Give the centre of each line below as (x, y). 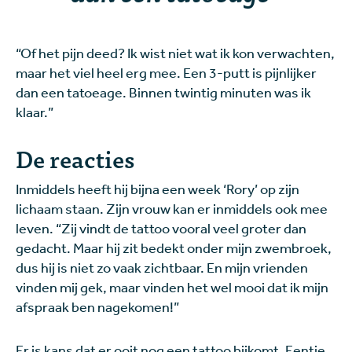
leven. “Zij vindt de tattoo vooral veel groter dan (161, 228)
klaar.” (35, 112)
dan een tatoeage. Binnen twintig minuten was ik (163, 92)
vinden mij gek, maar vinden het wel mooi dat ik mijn (172, 287)
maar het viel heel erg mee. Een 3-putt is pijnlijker (166, 73)
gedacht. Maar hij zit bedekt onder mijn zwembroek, (174, 248)
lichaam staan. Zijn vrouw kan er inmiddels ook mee (172, 209)
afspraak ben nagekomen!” (97, 307)
